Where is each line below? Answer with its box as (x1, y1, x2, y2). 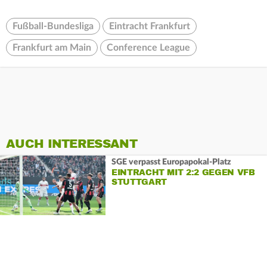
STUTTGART (111, 176, 167, 187)
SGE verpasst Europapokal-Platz (111, 157, 231, 166)
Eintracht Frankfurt (109, 21, 190, 32)
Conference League (107, 43, 190, 53)
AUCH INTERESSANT (6, 136, 137, 152)
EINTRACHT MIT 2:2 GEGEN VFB (111, 167, 255, 178)
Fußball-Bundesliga (13, 21, 94, 32)
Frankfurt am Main (13, 43, 91, 53)
